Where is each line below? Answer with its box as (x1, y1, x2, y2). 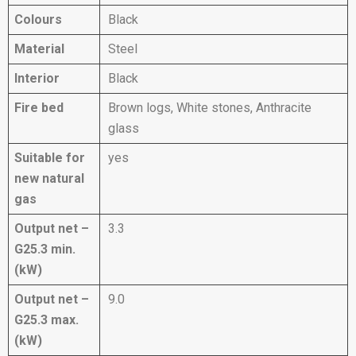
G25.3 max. (14, 311, 79, 327)
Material (14, 41, 64, 56)
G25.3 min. (14, 241, 75, 257)
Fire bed (14, 99, 64, 115)
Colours (14, 11, 62, 27)
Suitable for (14, 149, 85, 165)
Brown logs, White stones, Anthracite (108, 99, 311, 115)
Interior (14, 70, 60, 86)
